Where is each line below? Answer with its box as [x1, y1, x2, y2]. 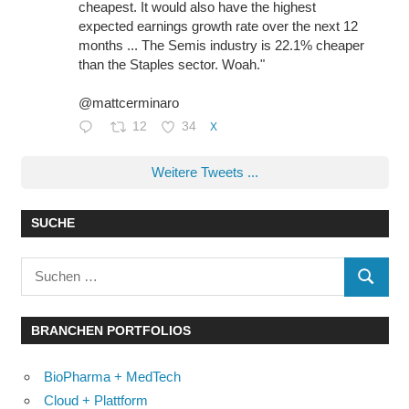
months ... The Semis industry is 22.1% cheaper [78, 37, 364, 53]
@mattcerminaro [78, 95, 179, 110]
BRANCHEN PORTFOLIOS [30, 322, 191, 338]
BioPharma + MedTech [44, 368, 181, 384]
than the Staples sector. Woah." [78, 57, 265, 72]
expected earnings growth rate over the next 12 [78, 18, 358, 34]
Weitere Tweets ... [151, 164, 258, 180]
